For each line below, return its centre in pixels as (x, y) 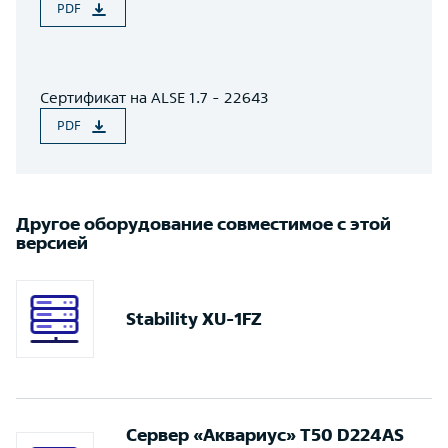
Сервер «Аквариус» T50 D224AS (265, 434)
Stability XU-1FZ (194, 318)
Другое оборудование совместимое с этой (203, 223)
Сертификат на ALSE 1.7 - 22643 (154, 97)
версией (52, 242)
